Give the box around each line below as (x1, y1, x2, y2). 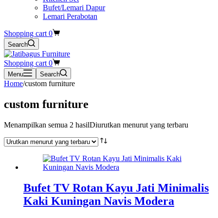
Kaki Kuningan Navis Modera (23, 194, 174, 207)
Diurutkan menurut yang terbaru (90, 120, 188, 129)
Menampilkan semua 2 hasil (4, 120, 90, 129)
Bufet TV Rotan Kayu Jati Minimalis (23, 181, 209, 194)
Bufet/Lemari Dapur (43, 3, 105, 12)
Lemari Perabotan (43, 12, 97, 20)
